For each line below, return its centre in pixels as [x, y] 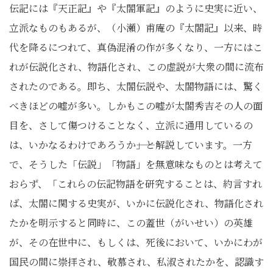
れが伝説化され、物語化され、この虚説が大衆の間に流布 [136, 67]
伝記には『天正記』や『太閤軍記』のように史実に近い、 [136, 8]
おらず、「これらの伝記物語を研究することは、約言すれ [136, 184]
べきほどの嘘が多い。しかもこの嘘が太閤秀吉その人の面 [136, 106]
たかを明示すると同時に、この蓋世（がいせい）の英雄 [131, 223]
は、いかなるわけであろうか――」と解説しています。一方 [131, 145]
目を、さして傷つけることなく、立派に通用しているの [131, 125]
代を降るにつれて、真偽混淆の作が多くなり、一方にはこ [136, 47]
